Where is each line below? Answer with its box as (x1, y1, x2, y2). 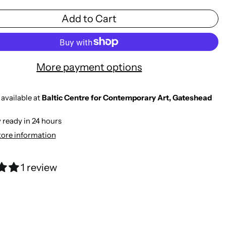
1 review (20, 161, 57, 174)
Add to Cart (62, 13, 117, 25)
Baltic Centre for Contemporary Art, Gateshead (41, 93, 212, 103)
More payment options (36, 61, 142, 74)
